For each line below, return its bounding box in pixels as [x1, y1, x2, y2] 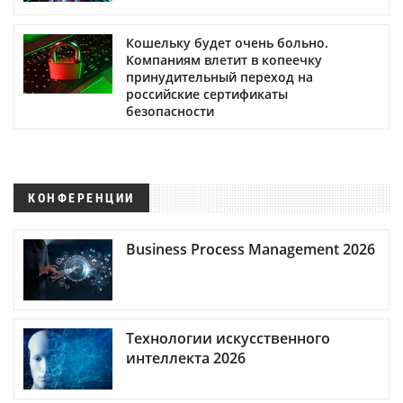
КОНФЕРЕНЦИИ [28, 190, 135, 205]
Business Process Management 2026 [126, 239, 375, 260]
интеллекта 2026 [126, 348, 246, 369]
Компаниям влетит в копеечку [126, 50, 322, 68]
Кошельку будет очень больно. [126, 33, 328, 51]
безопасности [126, 102, 214, 120]
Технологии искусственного [126, 328, 330, 349]
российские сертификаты [126, 85, 288, 103]
